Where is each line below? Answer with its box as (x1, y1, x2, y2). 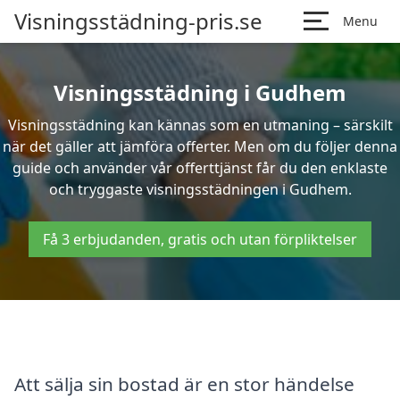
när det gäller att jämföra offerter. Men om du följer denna (3, 137, 397, 156)
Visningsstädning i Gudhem (54, 78, 346, 107)
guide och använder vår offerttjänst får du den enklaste (12, 158, 387, 178)
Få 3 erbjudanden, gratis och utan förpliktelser (43, 229, 357, 249)
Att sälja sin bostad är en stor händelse (14, 371, 354, 396)
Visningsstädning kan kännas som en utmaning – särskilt (7, 115, 393, 135)
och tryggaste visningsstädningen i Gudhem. (48, 179, 352, 199)
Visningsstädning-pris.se (14, 6, 262, 36)
